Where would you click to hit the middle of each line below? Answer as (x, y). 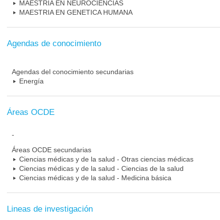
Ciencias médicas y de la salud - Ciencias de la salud (101, 168)
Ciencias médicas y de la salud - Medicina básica (95, 178)
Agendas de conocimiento (54, 43)
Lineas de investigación (50, 209)
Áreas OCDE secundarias (52, 150)
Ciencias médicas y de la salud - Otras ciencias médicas (106, 159)
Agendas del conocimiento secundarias (73, 72)
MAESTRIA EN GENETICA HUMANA (76, 12)
